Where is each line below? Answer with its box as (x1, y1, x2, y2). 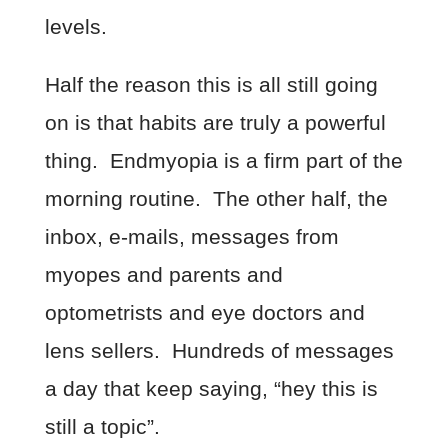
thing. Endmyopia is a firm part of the (44, 148, 403, 172)
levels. (44, 14, 107, 38)
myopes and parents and (44, 262, 283, 286)
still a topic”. (44, 414, 160, 438)
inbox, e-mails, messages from (44, 224, 339, 248)
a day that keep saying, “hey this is (44, 376, 378, 400)
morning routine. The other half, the (44, 186, 388, 210)
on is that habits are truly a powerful (44, 110, 386, 134)
